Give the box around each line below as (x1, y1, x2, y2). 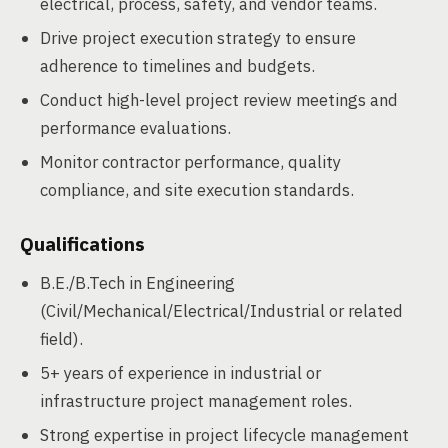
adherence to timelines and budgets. (40, 55, 315, 77)
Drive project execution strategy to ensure (40, 27, 356, 49)
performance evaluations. (40, 117, 231, 139)
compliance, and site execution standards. (40, 179, 354, 201)
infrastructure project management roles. (40, 390, 352, 412)
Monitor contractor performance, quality (40, 151, 341, 173)
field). (40, 328, 83, 350)
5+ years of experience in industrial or (40, 362, 321, 384)
